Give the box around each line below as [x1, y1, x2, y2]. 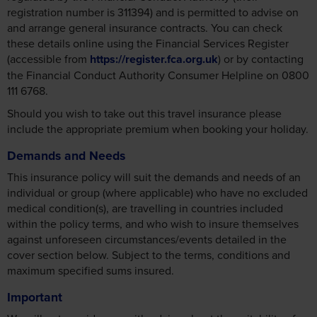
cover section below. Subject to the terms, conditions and [7, 247, 290, 263]
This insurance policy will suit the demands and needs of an [7, 169, 301, 185]
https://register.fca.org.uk [90, 51, 218, 68]
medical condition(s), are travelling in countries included [7, 200, 283, 217]
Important [7, 287, 62, 306]
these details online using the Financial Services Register [7, 35, 289, 52]
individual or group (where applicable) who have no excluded [7, 185, 308, 201]
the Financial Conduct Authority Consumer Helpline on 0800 [7, 67, 309, 83]
